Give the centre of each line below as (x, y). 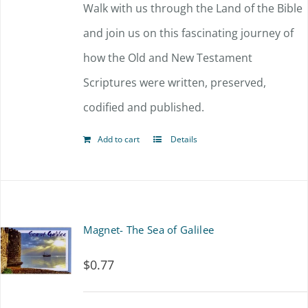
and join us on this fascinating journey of (189, 33)
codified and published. (144, 107)
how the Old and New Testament (168, 58)
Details (183, 139)
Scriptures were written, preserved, (175, 82)
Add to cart (119, 139)
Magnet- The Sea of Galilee (149, 230)
